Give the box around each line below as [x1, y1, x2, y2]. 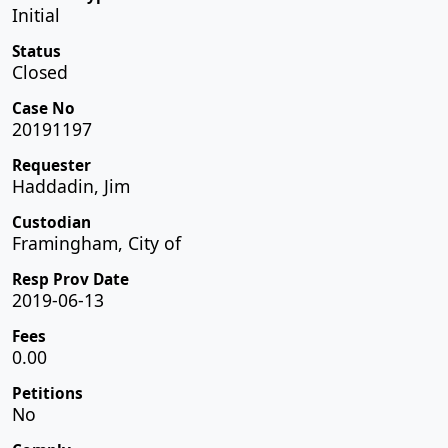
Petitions [12, 382, 83, 404]
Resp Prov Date [12, 268, 129, 290]
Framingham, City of [12, 230, 181, 255]
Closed [12, 59, 68, 84]
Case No [12, 97, 75, 119]
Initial [12, 2, 60, 27]
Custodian [12, 211, 91, 233]
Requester [12, 154, 91, 176]
